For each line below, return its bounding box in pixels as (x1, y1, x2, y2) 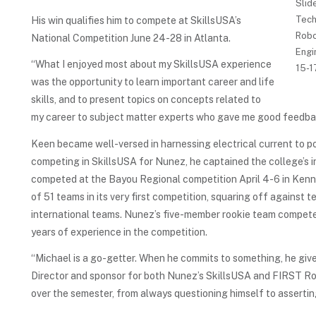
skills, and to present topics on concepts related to (31, 94, 261, 106)
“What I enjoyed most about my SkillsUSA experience (31, 59, 272, 71)
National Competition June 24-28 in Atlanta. (31, 32, 231, 44)
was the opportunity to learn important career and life (31, 76, 274, 88)
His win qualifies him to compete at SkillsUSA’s (31, 14, 241, 26)
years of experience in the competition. (31, 226, 207, 238)
